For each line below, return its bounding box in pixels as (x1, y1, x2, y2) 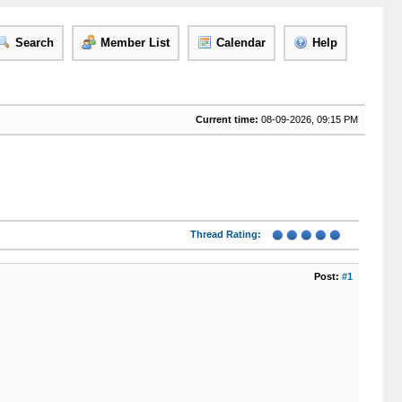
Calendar (215, 36, 266, 49)
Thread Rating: (189, 229, 261, 240)
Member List (100, 36, 170, 49)
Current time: (195, 114, 258, 125)
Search (14, 36, 54, 49)
